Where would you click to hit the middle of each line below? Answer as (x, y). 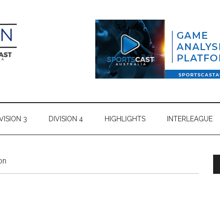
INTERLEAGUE (190, 119)
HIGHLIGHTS (125, 119)
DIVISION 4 (66, 119)
